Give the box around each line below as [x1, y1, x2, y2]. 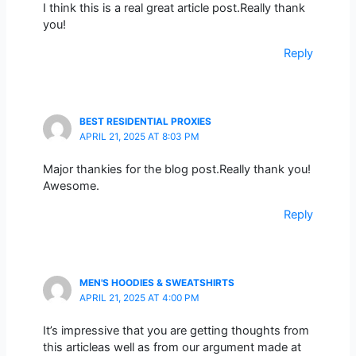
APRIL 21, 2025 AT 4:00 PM [79, 292, 199, 304]
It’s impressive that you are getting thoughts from [42, 323, 309, 339]
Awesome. [42, 179, 99, 194]
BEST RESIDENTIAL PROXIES [79, 115, 211, 127]
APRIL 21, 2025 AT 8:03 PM [79, 130, 199, 142]
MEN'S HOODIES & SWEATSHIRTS [79, 277, 234, 288]
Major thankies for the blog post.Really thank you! [42, 162, 311, 177]
